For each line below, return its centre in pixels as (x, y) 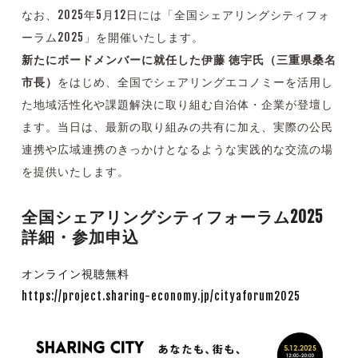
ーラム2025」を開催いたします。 (112, 38)
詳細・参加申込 (80, 237)
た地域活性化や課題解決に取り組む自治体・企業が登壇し (177, 105)
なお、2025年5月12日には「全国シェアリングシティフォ (175, 15)
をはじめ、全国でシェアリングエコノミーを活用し (195, 82)
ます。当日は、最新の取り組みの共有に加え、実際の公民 (177, 127)
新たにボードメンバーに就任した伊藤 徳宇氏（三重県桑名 (179, 60)
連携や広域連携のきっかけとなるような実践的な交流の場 (177, 149)
